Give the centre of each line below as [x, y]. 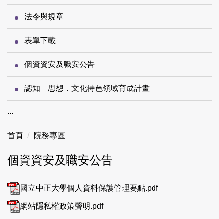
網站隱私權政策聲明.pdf [62, 206]
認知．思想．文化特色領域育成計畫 [87, 88]
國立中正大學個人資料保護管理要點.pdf [89, 188]
